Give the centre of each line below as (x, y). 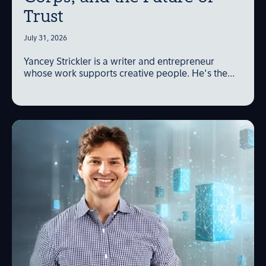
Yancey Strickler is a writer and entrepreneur (119, 63)
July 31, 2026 (45, 38)
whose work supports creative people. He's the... (129, 75)
